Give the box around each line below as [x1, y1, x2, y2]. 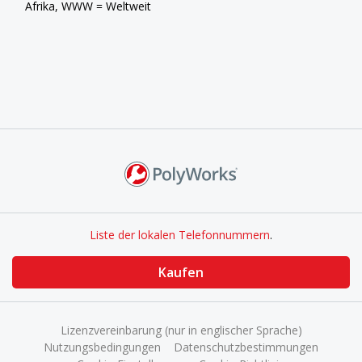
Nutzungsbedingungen [44, 339, 161, 356]
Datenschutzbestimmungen [174, 339, 318, 356]
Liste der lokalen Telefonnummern [90, 227, 270, 243]
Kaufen [158, 263, 204, 282]
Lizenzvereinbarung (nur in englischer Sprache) [60, 322, 302, 339]
